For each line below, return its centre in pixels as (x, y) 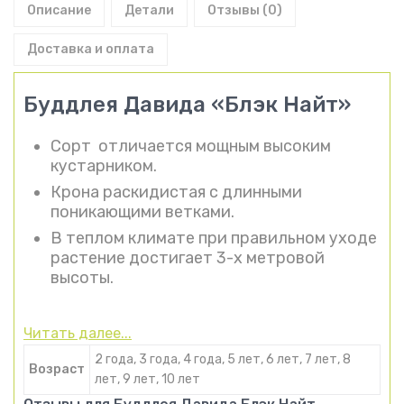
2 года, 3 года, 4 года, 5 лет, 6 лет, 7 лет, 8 (223, 360)
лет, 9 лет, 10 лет (147, 380)
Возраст (57, 370)
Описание (59, 11)
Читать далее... (78, 334)
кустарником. (104, 166)
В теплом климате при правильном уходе (214, 239)
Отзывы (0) (245, 11)
